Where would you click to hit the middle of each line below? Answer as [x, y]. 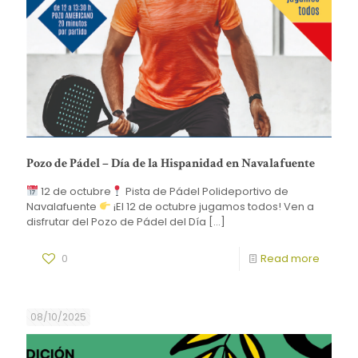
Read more [290, 258]
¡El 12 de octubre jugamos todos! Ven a [212, 206]
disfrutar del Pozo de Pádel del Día [116, 221]
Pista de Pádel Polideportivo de [205, 191]
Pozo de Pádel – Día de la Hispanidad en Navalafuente [171, 163]
